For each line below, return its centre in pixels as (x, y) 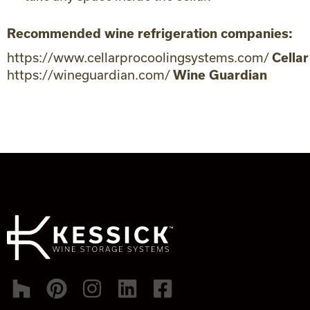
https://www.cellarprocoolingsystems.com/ (139, 57)
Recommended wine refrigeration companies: (150, 34)
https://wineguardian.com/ (90, 75)
